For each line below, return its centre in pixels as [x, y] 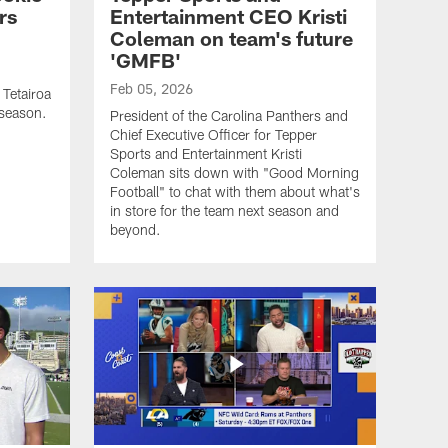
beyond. [135, 229]
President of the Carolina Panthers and [229, 115]
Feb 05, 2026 [151, 88]
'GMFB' [145, 59]
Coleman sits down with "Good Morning [234, 172]
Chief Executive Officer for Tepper [213, 134]
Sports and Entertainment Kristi [206, 153]
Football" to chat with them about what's [235, 191]
